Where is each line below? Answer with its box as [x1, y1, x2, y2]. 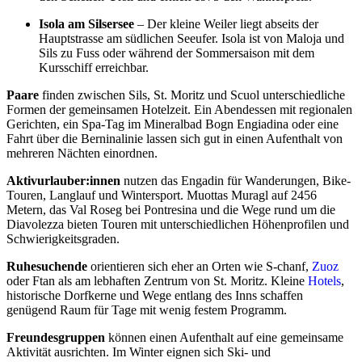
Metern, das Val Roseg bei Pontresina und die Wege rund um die [6, 203, 335, 217]
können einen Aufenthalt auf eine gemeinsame [105, 330, 343, 345]
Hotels [308, 274, 341, 288]
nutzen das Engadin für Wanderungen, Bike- [120, 174, 351, 188]
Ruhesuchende [6, 259, 87, 274]
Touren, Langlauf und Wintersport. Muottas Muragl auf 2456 [6, 188, 317, 203]
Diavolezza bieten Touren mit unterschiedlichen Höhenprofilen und [6, 217, 349, 232]
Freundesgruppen [6, 330, 105, 345]
